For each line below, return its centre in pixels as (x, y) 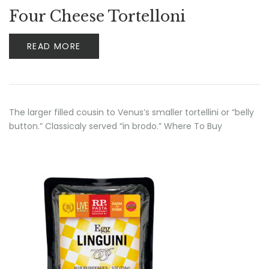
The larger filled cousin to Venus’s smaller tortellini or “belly (131, 112)
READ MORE (54, 46)
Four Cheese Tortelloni (97, 17)
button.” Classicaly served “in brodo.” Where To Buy (116, 126)
